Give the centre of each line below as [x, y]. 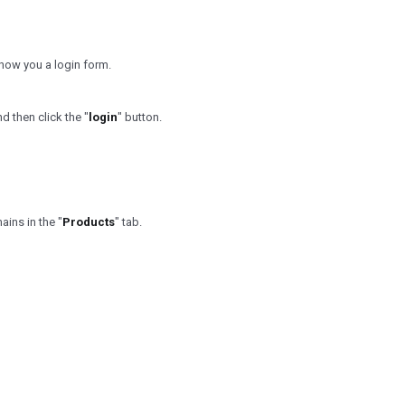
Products [89, 222]
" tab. [128, 222]
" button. [140, 117]
